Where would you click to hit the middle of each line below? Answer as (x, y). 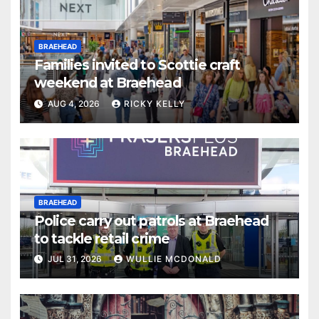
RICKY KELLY (154, 103)
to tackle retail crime (101, 238)
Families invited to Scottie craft (137, 65)
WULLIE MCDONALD (173, 259)
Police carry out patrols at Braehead (151, 220)
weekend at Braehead (107, 83)
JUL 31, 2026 (74, 259)
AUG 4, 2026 (73, 103)
